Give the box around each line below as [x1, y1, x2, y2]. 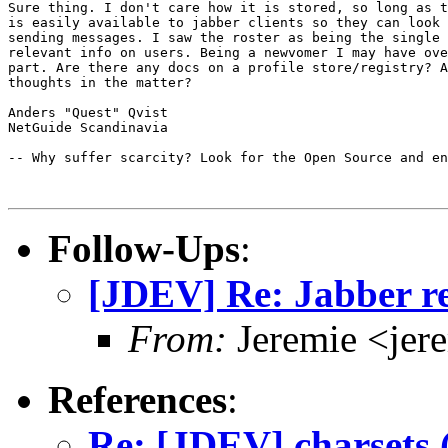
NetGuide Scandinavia [8, 119, 168, 135]
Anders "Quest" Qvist [8, 104, 168, 120]
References [48, 377, 227, 421]
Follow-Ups [48, 226, 240, 270]
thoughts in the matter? [8, 74, 192, 90]
